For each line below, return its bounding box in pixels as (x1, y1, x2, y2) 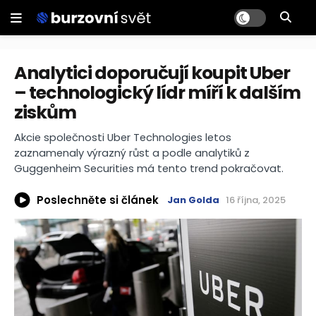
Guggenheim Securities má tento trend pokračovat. (14, 161, 284, 176)
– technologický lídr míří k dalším (14, 80, 300, 105)
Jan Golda (167, 193, 219, 207)
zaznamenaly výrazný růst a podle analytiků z (14, 145, 250, 161)
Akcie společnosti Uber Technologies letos (14, 130, 231, 145)
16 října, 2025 (226, 193, 286, 207)
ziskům (14, 100, 76, 125)
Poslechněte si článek (37, 192, 159, 207)
